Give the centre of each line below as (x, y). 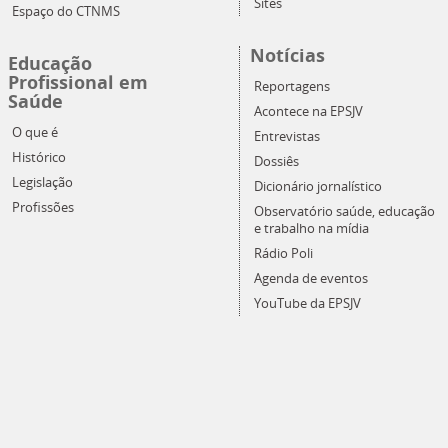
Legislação (42, 182)
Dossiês (276, 161)
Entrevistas (287, 136)
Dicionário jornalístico (318, 186)
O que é (34, 132)
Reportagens (292, 86)
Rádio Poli (283, 253)
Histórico (38, 157)
